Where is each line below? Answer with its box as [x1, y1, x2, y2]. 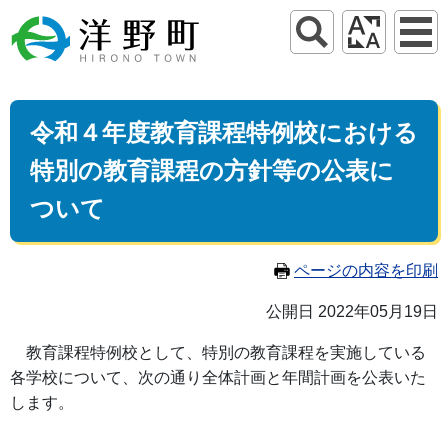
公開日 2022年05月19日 [266, 303, 438, 320]
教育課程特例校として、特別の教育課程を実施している [10, 344, 426, 361]
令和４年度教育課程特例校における [30, 119, 418, 146]
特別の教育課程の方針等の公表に [30, 157, 394, 184]
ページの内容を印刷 [294, 262, 438, 279]
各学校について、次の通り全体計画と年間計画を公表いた [10, 369, 426, 386]
